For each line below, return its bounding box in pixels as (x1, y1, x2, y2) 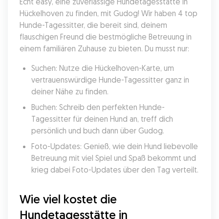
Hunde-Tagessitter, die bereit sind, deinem (20, 20, 167, 30)
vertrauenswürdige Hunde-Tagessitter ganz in (31, 75, 189, 85)
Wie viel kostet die (20, 192, 117, 206)
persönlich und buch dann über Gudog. (31, 126, 164, 135)
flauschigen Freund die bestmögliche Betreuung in (20, 32, 192, 42)
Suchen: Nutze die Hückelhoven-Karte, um (31, 63, 174, 73)
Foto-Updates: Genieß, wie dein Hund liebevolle (31, 141, 198, 151)
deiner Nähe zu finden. (31, 87, 109, 96)
